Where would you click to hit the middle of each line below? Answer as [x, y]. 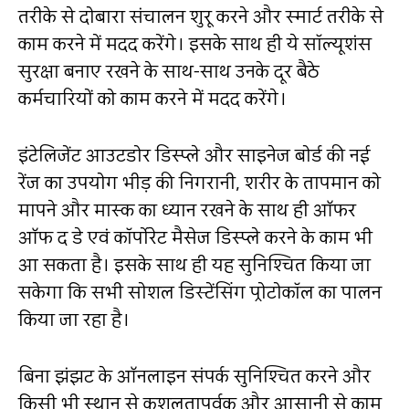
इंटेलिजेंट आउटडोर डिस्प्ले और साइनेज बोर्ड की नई [194, 155]
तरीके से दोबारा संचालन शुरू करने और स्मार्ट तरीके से [201, 16]
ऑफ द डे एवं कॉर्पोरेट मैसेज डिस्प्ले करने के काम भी [195, 237]
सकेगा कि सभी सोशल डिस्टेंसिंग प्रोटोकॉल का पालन [200, 292]
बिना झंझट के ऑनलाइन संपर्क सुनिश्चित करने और [194, 376]
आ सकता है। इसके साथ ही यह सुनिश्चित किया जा [194, 264]
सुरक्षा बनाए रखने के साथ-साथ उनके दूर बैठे [169, 71]
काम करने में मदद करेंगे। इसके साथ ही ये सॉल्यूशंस [195, 43]
